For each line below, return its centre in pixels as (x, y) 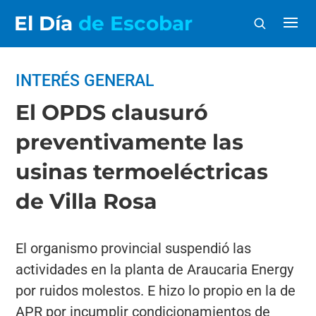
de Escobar (135, 23)
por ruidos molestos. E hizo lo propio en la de (156, 291)
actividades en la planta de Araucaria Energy (155, 269)
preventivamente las (130, 142)
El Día (46, 23)
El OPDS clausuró (112, 113)
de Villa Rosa (87, 201)
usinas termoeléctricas (142, 172)
